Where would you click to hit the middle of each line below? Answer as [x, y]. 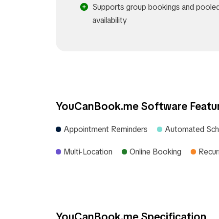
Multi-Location [88, 152]
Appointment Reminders [106, 129]
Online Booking [155, 152]
